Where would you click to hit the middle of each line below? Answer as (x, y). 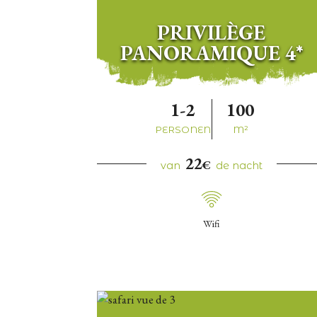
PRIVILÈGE (212, 32)
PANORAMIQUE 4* (211, 53)
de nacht (239, 166)
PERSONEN (183, 130)
